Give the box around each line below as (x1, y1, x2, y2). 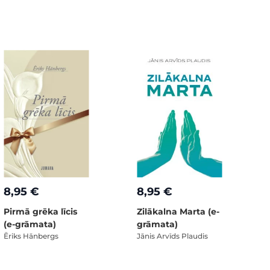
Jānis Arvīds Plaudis (137, 231, 208, 240)
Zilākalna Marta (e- (137, 206, 219, 217)
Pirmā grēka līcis (4, 206, 77, 217)
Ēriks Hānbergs (4, 231, 58, 240)
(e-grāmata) (4, 218, 56, 230)
